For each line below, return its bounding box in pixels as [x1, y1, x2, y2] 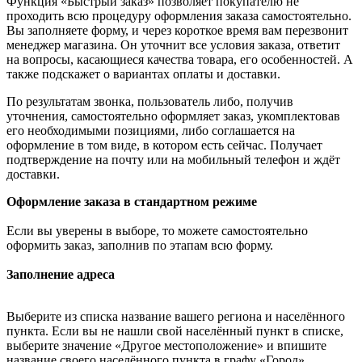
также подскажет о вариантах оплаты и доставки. [6, 67, 280, 82]
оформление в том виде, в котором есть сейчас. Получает [6, 138, 322, 153]
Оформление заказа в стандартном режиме [6, 195, 257, 209]
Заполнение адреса [6, 267, 115, 282]
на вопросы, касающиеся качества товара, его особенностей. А [6, 53, 353, 67]
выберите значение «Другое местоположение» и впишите [6, 339, 326, 353]
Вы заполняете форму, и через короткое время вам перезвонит [6, 23, 348, 38]
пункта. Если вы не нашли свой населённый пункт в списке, [6, 324, 343, 339]
